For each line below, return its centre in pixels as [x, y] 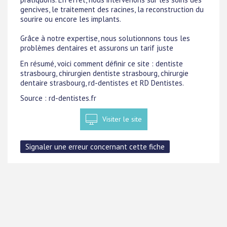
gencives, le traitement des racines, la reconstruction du [112, 10]
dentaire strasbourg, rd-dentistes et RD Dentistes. [102, 83]
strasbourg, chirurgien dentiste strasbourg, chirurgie [104, 73]
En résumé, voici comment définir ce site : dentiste [102, 63]
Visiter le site [122, 119]
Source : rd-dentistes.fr [58, 98]
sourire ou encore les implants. [71, 19]
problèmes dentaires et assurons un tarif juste [97, 48]
